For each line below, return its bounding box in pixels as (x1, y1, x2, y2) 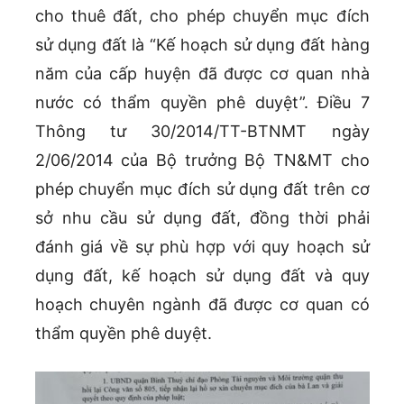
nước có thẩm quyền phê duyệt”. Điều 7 (34, 92, 370, 112)
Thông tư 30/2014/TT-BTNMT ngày (34, 121, 370, 141)
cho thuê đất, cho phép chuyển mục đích (34, 5, 370, 25)
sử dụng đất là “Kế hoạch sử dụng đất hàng (34, 34, 370, 54)
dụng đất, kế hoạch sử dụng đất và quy (34, 265, 370, 285)
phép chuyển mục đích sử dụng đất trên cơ (34, 179, 370, 198)
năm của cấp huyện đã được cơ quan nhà (34, 63, 370, 83)
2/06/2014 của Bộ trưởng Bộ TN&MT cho (34, 150, 370, 170)
